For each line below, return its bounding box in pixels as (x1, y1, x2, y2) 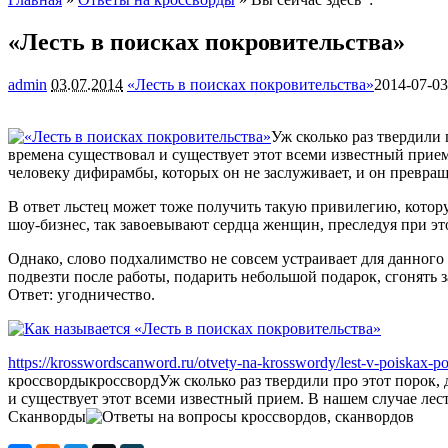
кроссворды (8, 371, 89, 389)
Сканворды (8, 407, 86, 425)
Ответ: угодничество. (8, 285, 155, 303)
